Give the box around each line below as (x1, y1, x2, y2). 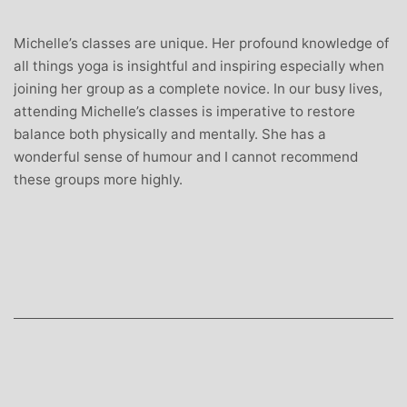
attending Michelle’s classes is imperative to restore (14, 102, 355, 120)
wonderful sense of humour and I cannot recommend (14, 147, 358, 165)
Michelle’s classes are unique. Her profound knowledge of (14, 34, 389, 52)
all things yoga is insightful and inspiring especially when (14, 56, 384, 74)
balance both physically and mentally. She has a (14, 124, 326, 143)
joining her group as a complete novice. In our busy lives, (14, 79, 382, 97)
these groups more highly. (14, 170, 183, 188)
